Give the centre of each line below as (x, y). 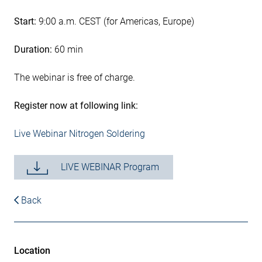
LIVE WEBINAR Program (110, 167)
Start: (25, 21)
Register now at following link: (76, 106)
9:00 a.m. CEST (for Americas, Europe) (115, 21)
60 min (68, 49)
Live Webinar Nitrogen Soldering (80, 134)
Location (32, 251)
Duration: (33, 49)
